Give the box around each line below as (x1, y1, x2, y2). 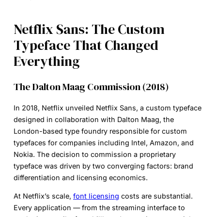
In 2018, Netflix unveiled (14, 103, 96, 112)
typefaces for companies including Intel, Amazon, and (14, 138, 194, 147)
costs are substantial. (119, 191, 193, 200)
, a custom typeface (136, 103, 201, 112)
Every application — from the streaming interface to (14, 203, 185, 212)
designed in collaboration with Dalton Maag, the (14, 115, 174, 124)
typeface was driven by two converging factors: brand (14, 161, 193, 170)
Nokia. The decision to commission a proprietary (14, 150, 176, 158)
